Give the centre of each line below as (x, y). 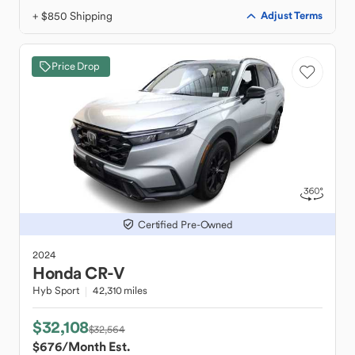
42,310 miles (120, 290)
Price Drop (76, 66)
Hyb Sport (56, 290)
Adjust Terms (292, 15)
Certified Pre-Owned (185, 224)
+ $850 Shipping (73, 16)
